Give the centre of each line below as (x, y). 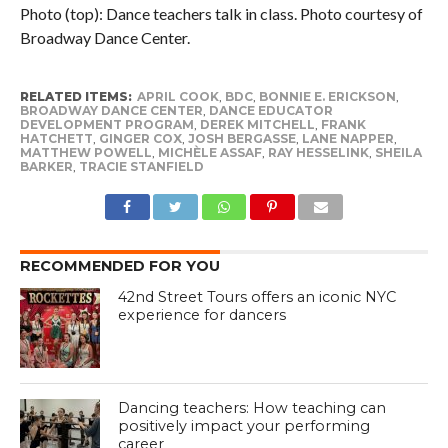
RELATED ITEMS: (75, 97)
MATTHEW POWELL (85, 153)
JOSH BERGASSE (241, 139)
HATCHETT (56, 139)
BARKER (46, 167)
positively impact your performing (244, 426)
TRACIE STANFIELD (141, 167)
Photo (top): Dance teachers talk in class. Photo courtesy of (221, 14)
